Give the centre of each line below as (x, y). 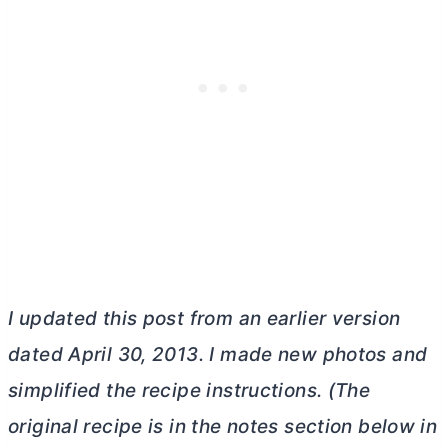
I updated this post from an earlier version (204, 318)
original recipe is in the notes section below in (223, 426)
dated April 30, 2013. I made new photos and (218, 354)
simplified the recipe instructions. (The (189, 390)
